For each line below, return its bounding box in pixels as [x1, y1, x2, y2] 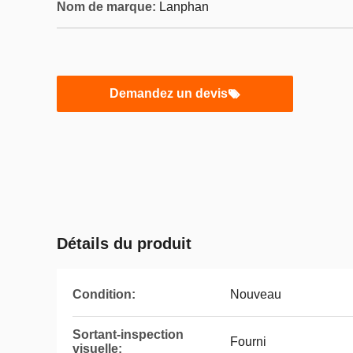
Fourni [230, 335, 266, 348]
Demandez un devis [110, 87, 228, 100]
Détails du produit [57, 235, 191, 252]
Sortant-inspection [72, 328, 184, 341]
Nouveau [230, 288, 281, 301]
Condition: [72, 288, 136, 301]
